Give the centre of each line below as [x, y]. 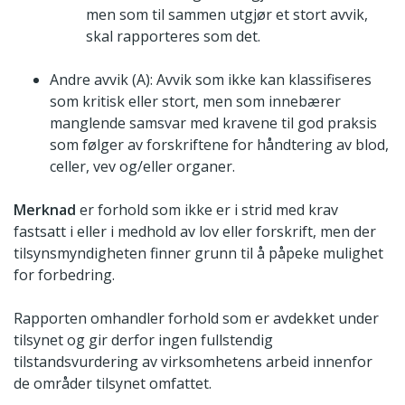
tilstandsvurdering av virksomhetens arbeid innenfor [193, 362]
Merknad [45, 210]
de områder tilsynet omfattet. [113, 384]
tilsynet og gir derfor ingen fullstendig [143, 340]
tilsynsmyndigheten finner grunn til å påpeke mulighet [198, 254]
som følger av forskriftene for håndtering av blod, [219, 145]
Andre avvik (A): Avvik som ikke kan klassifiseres [211, 80]
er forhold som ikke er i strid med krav [207, 210]
